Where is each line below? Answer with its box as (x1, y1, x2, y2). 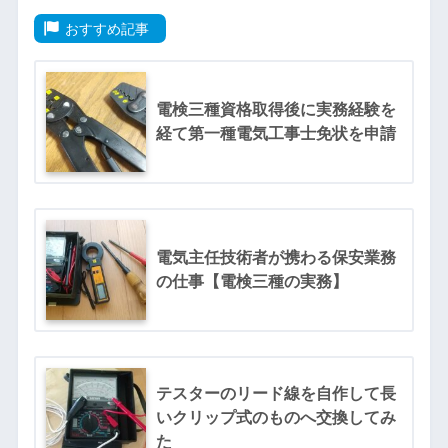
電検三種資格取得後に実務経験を (155, 101, 396, 119)
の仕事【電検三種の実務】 (155, 273, 348, 291)
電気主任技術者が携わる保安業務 (155, 249, 396, 267)
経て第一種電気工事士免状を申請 (155, 125, 396, 143)
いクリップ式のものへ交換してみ (155, 409, 396, 427)
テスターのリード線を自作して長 (155, 385, 396, 403)
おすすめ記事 (65, 20, 150, 37)
